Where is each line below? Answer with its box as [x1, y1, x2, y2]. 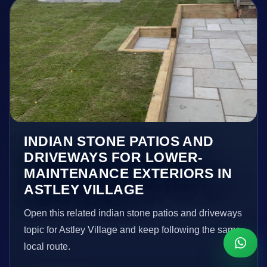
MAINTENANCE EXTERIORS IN [24, 165, 232, 181]
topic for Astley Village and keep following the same [24, 224, 241, 235]
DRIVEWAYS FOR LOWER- [24, 149, 203, 165]
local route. [24, 241, 71, 252]
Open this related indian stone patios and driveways [24, 207, 243, 218]
